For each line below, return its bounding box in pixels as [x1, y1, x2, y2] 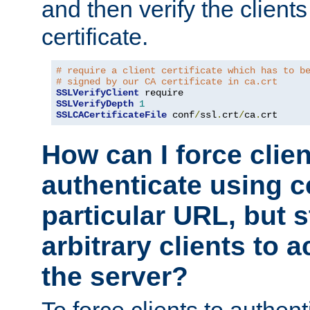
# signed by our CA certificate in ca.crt [56, 76, 277, 87]
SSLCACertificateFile [56, 109, 167, 120]
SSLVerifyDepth [56, 98, 134, 109]
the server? [42, 261, 188, 291]
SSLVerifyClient [56, 87, 139, 98]
